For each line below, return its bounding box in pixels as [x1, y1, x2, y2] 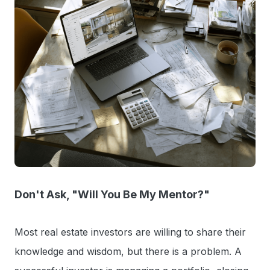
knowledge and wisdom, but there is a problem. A [14, 245, 242, 257]
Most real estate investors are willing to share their [14, 225, 246, 238]
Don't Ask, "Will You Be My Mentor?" [14, 187, 210, 201]
